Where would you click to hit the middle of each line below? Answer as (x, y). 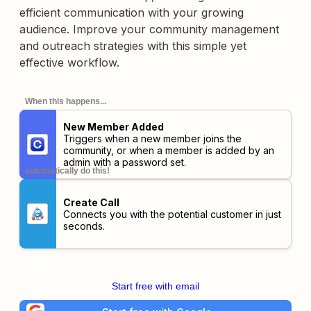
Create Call (91, 202)
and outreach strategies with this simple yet (133, 46)
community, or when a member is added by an (168, 150)
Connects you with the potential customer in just (172, 214)
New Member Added (113, 127)
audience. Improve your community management (149, 29)
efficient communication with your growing (132, 12)
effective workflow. (69, 62)
